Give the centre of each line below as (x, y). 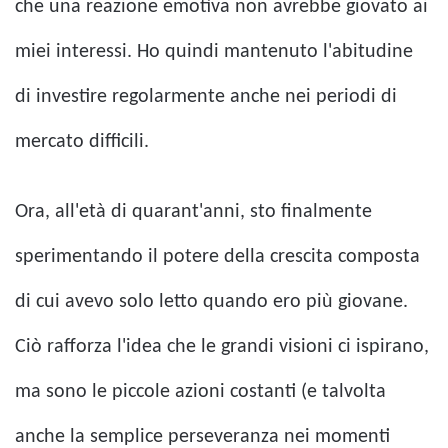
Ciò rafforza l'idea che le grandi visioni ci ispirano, (222, 347)
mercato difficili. (82, 142)
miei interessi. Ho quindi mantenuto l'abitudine (214, 52)
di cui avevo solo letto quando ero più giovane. (211, 302)
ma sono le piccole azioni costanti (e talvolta (200, 392)
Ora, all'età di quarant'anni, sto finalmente (193, 212)
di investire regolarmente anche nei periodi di (206, 97)
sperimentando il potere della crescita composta (217, 257)
